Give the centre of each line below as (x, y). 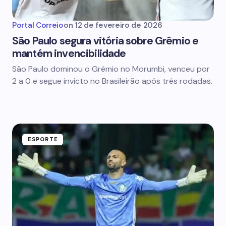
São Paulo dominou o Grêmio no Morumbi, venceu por (111, 69)
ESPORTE (43, 139)
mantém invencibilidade (69, 53)
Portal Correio (38, 25)
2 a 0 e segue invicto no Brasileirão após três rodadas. (112, 81)
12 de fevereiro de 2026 (119, 25)
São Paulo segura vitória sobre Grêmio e (105, 41)
